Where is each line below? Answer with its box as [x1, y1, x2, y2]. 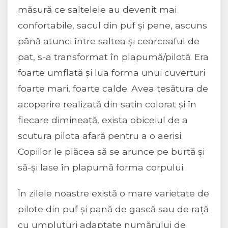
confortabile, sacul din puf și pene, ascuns [18, 20, 207, 31]
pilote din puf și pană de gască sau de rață [18, 204, 209, 215]
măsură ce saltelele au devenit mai [18, 4, 177, 15]
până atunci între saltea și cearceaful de [18, 36, 199, 47]
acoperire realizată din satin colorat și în [18, 99, 196, 110]
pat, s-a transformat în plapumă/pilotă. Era [18, 51, 209, 63]
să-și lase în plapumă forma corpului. [18, 162, 185, 173]
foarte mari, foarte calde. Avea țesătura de [18, 83, 208, 94]
